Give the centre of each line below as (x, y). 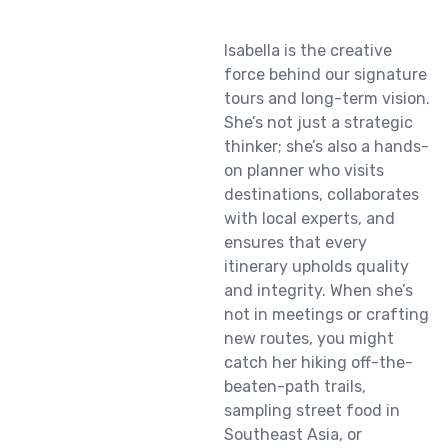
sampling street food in (312, 410)
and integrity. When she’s (318, 290)
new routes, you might (309, 338)
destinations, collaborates (321, 194)
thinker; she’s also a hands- (326, 146)
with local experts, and (309, 218)
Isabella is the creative (308, 50)
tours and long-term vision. (327, 98)
